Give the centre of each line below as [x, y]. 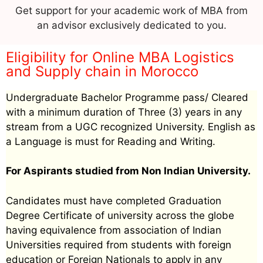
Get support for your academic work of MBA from [131, 10]
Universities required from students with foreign [119, 245]
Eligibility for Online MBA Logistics [120, 57]
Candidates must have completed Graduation [114, 200]
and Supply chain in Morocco [102, 71]
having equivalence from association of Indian [114, 230]
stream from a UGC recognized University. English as [131, 127]
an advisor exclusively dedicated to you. [131, 25]
